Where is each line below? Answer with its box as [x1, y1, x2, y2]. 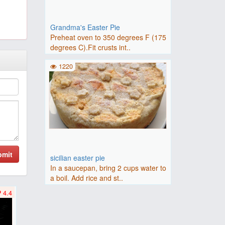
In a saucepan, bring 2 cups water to [50, 163, 166, 173]
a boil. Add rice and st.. [50, 173, 123, 183]
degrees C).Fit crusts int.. [50, 42, 131, 52]
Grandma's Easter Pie [50, 22, 120, 32]
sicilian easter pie [50, 153, 105, 163]
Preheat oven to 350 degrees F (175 [50, 32, 166, 42]
